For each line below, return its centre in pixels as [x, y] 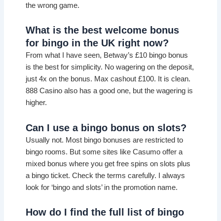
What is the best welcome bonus [103, 30]
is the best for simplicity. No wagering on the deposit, [110, 67]
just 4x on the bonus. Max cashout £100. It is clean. [108, 79]
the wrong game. [53, 5]
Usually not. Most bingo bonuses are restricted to [105, 140]
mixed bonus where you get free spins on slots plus [108, 164]
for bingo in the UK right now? [97, 43]
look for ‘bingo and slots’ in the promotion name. [102, 187]
